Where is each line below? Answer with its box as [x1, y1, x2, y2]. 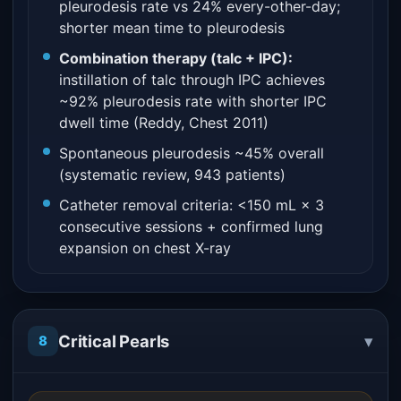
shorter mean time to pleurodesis [59, 19, 285, 37]
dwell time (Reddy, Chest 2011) [59, 114, 269, 132]
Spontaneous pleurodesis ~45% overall [59, 144, 324, 162]
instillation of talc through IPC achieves [59, 71, 325, 89]
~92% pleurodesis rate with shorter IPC [59, 92, 327, 110]
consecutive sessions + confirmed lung [59, 218, 323, 235]
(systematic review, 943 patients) [59, 166, 286, 183]
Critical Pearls [58, 330, 170, 351]
